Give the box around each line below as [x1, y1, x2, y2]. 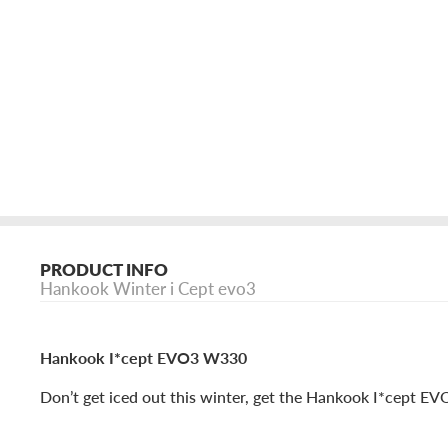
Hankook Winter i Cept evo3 [40, 276, 256, 301]
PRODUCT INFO [40, 257, 168, 282]
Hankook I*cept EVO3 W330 [40, 346, 247, 370]
